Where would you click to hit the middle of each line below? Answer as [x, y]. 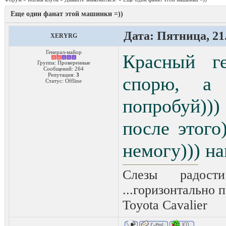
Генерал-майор [64, 52]
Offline [73, 81]
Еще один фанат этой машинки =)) [67, 14]
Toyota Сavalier [165, 205]
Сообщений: [59, 69]
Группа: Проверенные [64, 63]
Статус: [55, 81]
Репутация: [62, 75]
